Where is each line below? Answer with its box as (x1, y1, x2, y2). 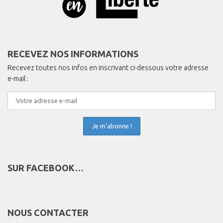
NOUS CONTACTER (7, 207, 89, 218)
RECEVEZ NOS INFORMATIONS (7, 49, 138, 59)
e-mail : (7, 75, 28, 83)
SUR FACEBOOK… (7, 162, 84, 173)
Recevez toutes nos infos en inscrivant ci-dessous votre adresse (7, 64, 209, 72)
